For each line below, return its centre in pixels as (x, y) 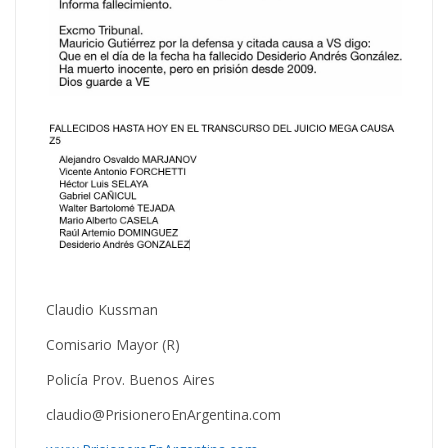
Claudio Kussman (102, 310)
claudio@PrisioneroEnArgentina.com (163, 415)
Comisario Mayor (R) (113, 345)
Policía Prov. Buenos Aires (130, 380)
